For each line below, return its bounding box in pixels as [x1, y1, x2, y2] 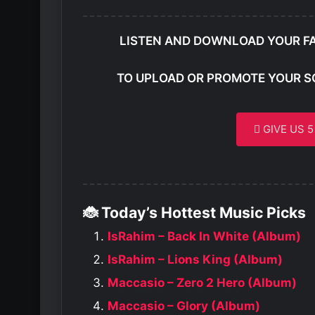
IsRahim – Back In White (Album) [108, 229, 301, 243]
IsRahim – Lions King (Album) [108, 252, 283, 266]
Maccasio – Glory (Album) [108, 298, 260, 313]
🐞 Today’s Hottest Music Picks [83, 202, 306, 221]
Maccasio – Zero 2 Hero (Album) [108, 275, 297, 290]
